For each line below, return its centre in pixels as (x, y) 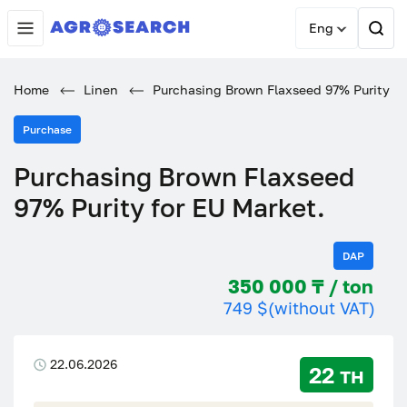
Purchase (47, 129)
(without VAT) (322, 308)
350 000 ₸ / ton (358, 286)
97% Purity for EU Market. (169, 208)
